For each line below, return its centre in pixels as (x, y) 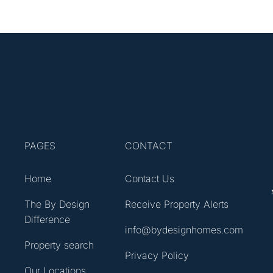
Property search (59, 245)
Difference (47, 219)
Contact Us (150, 178)
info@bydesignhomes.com (184, 229)
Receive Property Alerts (177, 204)
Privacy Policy (157, 255)
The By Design (57, 204)
